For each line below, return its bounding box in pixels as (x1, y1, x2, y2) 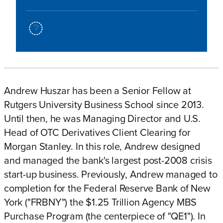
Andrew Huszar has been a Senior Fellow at (4, 85, 191, 97)
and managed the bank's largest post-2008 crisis (4, 155, 212, 167)
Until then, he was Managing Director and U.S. (4, 113, 201, 125)
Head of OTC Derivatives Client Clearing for (4, 127, 191, 139)
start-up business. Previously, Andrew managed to (4, 169, 218, 181)
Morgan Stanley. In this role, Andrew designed (4, 141, 201, 153)
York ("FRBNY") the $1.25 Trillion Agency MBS (4, 197, 197, 209)
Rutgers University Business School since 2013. (4, 99, 204, 111)
